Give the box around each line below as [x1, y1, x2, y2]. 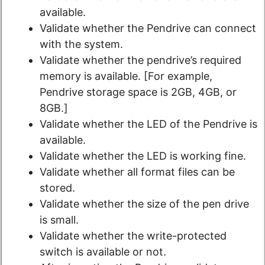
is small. [40, 214, 79, 227]
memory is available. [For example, [40, 70, 212, 83]
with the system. [40, 38, 123, 51]
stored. [40, 182, 75, 195]
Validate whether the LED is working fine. [40, 150, 246, 163]
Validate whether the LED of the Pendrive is [40, 118, 257, 131]
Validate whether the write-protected [40, 230, 227, 243]
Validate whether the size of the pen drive [40, 198, 249, 211]
